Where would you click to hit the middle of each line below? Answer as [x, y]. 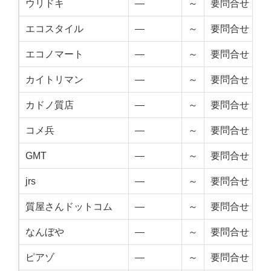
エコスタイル [54, 29]
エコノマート [54, 54]
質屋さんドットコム [69, 207]
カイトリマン [54, 80]
